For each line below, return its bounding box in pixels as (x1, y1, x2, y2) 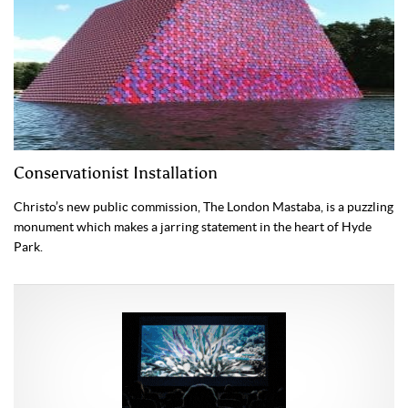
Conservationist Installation (14, 163, 218, 184)
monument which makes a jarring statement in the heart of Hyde (14, 219, 372, 235)
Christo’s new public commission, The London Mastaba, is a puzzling (14, 199, 393, 215)
